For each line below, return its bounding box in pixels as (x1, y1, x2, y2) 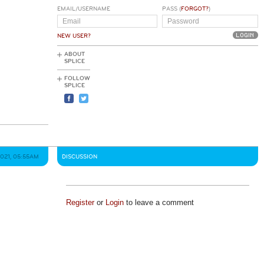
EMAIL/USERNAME (57, 5, 110, 12)
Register (65, 198, 94, 207)
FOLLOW (64, 75, 90, 82)
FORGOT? (180, 5, 209, 12)
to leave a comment (123, 198, 194, 207)
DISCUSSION (62, 153, 97, 160)
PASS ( (161, 5, 181, 12)
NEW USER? (57, 32, 91, 39)
